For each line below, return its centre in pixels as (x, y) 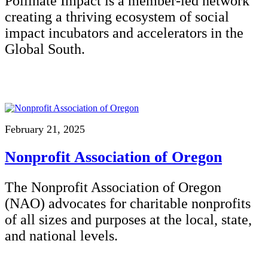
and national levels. (61, 235)
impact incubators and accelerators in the (124, 33)
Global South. (47, 49)
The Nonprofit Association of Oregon (113, 187)
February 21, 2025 (45, 129)
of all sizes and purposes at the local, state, (128, 219)
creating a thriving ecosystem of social (117, 16)
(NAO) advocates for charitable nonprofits (128, 203)
